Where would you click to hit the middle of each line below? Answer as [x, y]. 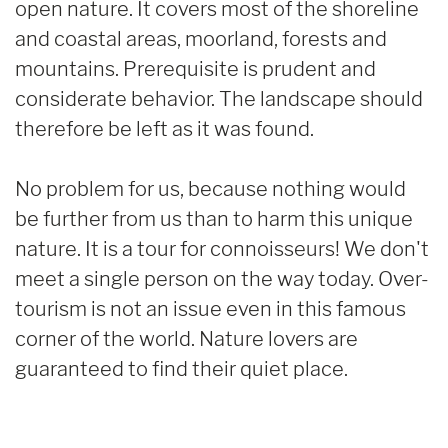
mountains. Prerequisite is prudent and [195, 68]
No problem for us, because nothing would [210, 188]
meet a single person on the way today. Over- [222, 278]
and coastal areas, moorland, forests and [201, 38]
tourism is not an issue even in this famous [210, 308]
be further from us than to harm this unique [214, 218]
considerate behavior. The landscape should [219, 98]
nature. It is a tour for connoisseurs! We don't [222, 248]
